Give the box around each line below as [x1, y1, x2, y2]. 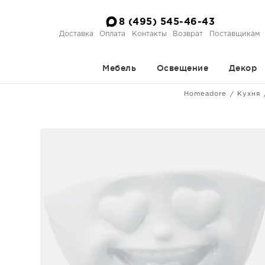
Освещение [156, 63, 208, 73]
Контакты [131, 30, 167, 37]
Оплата [99, 30, 126, 37]
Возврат [173, 30, 203, 37]
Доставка [59, 30, 93, 37]
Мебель [102, 63, 136, 73]
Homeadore [183, 91, 227, 97]
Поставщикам [209, 30, 260, 37]
